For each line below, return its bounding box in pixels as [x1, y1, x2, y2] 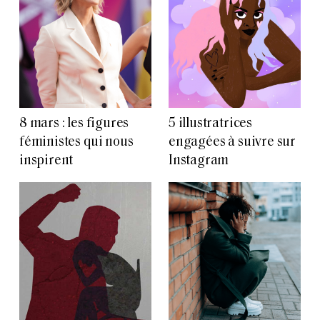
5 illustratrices [169, 117, 252, 131]
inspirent [19, 154, 74, 169]
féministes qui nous [19, 136, 134, 150]
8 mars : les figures [19, 117, 129, 131]
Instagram [169, 154, 229, 169]
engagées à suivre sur [169, 136, 296, 150]
